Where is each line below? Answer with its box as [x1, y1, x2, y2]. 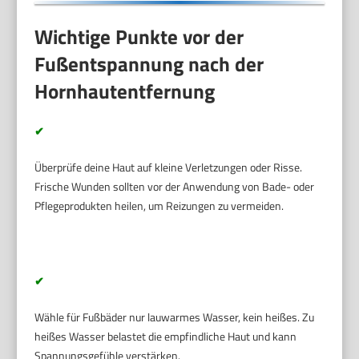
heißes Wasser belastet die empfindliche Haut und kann [34, 328, 297, 345]
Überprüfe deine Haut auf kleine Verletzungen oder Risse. [34, 159, 303, 176]
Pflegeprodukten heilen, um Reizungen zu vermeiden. [34, 197, 284, 215]
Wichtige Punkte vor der [34, 22, 244, 53]
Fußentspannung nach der [34, 49, 264, 80]
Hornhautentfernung [34, 76, 216, 107]
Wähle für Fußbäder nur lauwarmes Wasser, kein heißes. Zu [34, 309, 315, 326]
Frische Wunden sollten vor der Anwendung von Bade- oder [34, 178, 315, 196]
